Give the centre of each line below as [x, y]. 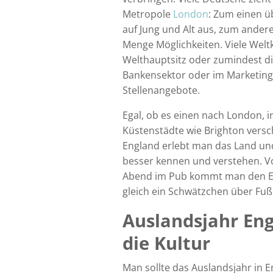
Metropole [147, 14]
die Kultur [166, 243]
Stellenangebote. [161, 90]
